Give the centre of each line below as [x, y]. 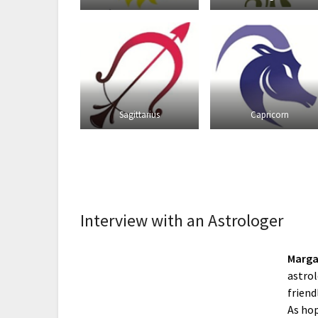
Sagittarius [140, 114]
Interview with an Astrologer [182, 220]
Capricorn [269, 114]
